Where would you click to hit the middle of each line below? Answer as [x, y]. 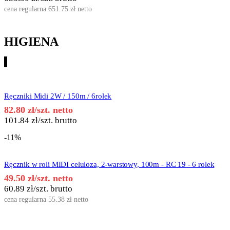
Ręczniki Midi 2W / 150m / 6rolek [58, 96]
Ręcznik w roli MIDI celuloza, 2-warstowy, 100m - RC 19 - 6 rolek [109, 165]
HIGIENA [31, 42]
